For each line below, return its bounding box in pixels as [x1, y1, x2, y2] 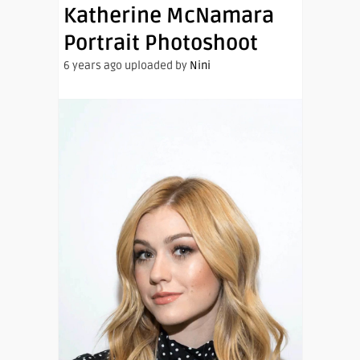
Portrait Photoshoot [63, 31, 258, 56]
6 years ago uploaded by [63, 59, 190, 72]
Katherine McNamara [63, 3, 274, 29]
